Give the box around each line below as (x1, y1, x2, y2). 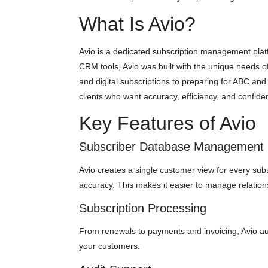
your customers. (79, 241, 140, 251)
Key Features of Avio (79, 112, 256, 135)
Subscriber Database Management (79, 140, 264, 154)
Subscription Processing (79, 201, 206, 215)
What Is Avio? (79, 13, 196, 35)
